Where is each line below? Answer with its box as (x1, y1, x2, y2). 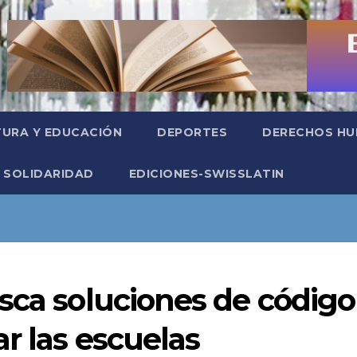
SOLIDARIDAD (3, 167, 94, 181)
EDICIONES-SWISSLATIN (128, 167, 284, 181)
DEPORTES (157, 125, 227, 139)
